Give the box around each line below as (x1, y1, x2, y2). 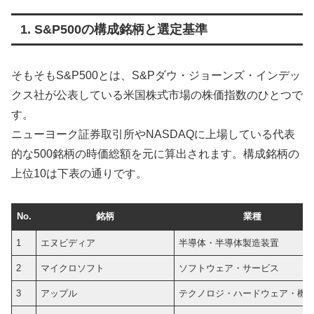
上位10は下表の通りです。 (11, 167, 147, 179)
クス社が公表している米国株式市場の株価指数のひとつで (11, 88, 303, 101)
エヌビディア (41, 238, 96, 249)
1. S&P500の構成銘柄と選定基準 (20, 22, 207, 36)
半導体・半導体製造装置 (179, 238, 280, 249)
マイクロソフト (41, 263, 105, 274)
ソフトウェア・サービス (179, 263, 280, 274)
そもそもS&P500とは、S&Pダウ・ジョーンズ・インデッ (11, 69, 301, 81)
